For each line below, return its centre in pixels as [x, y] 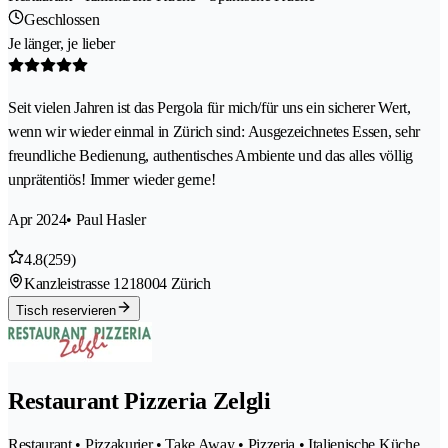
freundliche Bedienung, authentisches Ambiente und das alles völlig [210, 155]
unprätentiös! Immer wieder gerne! [112, 179]
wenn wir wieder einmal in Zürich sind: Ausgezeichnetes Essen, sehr [214, 131]
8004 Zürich [173, 283]
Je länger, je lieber [61, 43]
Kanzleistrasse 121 [80, 283]
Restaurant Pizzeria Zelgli [139, 400]
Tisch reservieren [66, 310]
